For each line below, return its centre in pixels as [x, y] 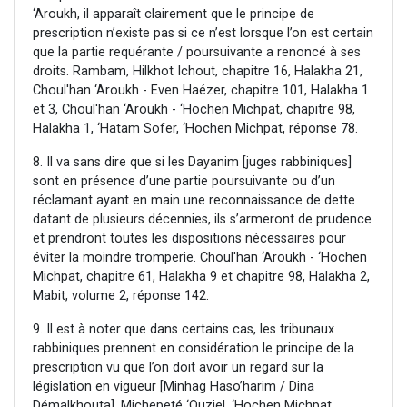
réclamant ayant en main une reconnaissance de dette [194, 201]
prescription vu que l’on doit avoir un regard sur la [178, 368]
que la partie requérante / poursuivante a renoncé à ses [197, 53]
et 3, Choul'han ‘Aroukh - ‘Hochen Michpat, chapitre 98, [194, 110]
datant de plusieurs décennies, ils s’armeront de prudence [202, 220]
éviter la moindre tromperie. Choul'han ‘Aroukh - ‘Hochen [200, 258]
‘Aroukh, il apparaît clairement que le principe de [174, 15]
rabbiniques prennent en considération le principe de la [194, 349]
